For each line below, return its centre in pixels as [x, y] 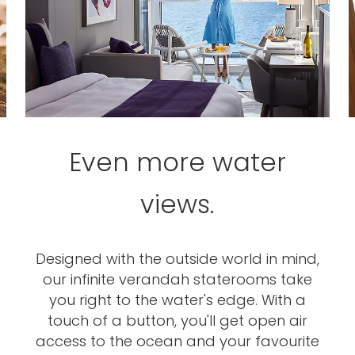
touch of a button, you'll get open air [177, 321]
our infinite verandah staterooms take [177, 279]
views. [177, 204]
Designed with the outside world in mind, [177, 259]
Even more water [177, 162]
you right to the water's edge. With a [177, 300]
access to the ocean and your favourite [177, 341]
